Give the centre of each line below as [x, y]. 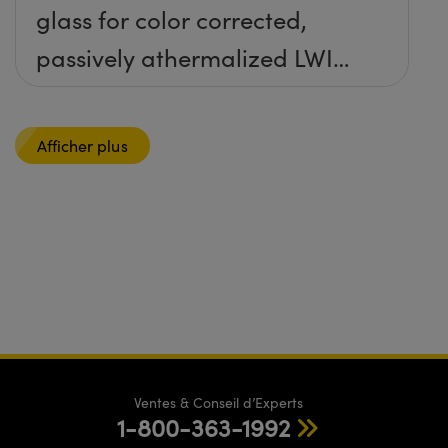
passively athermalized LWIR [192, 56]
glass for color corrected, [171, 18]
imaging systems [127, 94]
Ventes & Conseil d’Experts [218, 402]
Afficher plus [82, 145]
